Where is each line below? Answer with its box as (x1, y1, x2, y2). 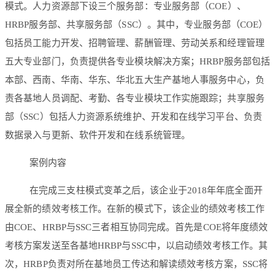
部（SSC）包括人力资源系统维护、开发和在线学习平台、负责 (5, 112, 262, 122)
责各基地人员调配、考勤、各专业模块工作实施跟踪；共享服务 (5, 93, 265, 104)
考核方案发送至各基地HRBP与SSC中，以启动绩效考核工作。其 (5, 241, 268, 251)
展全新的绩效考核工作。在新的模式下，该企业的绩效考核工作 (5, 204, 265, 214)
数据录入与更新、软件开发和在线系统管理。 (5, 130, 191, 141)
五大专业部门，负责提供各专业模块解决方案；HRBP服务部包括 (5, 56, 271, 67)
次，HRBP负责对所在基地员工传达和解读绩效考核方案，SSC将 (5, 259, 268, 269)
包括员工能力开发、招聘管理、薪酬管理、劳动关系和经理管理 (5, 38, 265, 48)
